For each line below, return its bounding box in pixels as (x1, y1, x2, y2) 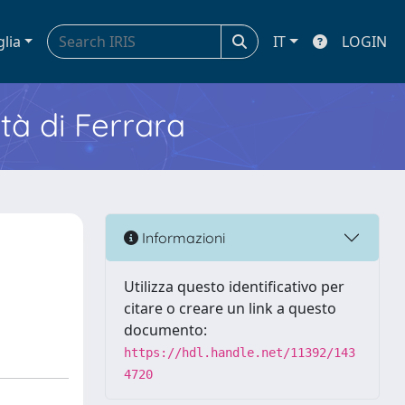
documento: (124, 320, 207, 340)
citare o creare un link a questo (124, 298, 336, 318)
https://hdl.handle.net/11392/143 (124, 345, 355, 360)
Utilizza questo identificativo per (124, 277, 344, 297)
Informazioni (138, 228, 225, 247)
